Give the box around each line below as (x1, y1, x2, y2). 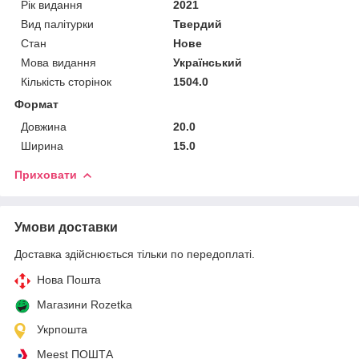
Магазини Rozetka (37, 297, 132, 311)
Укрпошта (37, 322, 87, 336)
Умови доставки (14, 220, 118, 234)
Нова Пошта (37, 272, 101, 286)
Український (173, 55, 243, 69)
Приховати (14, 167, 77, 181)
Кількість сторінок (21, 75, 111, 88)
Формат (14, 97, 58, 111)
